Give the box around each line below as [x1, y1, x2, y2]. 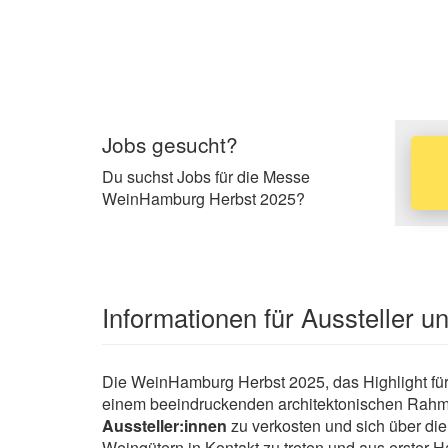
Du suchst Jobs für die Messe [102, 165, 310, 189]
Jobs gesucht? [102, 129, 238, 160]
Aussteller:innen [102, 413, 227, 437]
